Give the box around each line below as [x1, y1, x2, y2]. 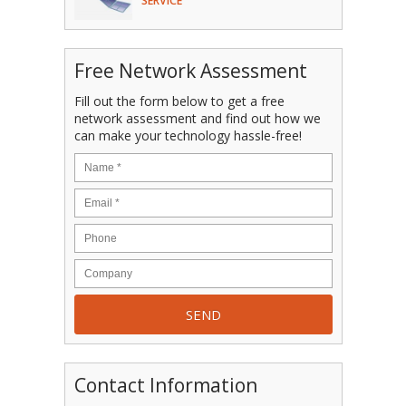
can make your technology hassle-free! [73, 126, 302, 144]
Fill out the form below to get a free [73, 92, 285, 110]
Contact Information [73, 372, 257, 398]
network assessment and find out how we [73, 109, 321, 127]
